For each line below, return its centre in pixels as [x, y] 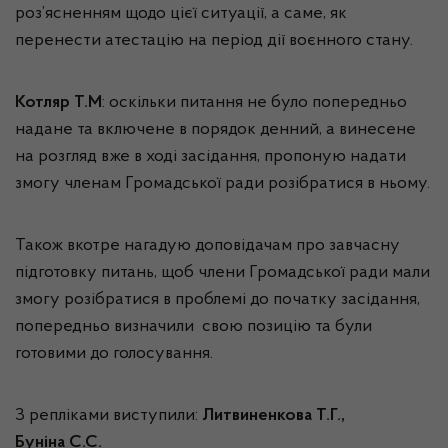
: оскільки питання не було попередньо [254, 103]
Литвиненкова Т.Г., [273, 416]
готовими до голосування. [114, 354]
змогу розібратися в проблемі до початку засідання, [217, 300]
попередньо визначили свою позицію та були [193, 327]
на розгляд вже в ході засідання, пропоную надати [210, 157]
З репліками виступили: [108, 416]
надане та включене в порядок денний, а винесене [215, 130]
